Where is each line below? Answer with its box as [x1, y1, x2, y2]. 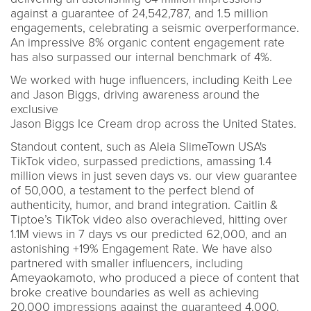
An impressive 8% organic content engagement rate [10, 35, 285, 50]
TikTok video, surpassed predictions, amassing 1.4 [10, 153, 271, 169]
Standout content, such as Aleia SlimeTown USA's [10, 139, 267, 154]
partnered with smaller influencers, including [10, 255, 243, 271]
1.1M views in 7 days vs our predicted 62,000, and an [10, 226, 287, 242]
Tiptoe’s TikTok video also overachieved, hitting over [10, 212, 287, 227]
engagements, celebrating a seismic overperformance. [10, 20, 299, 35]
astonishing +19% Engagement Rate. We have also [10, 241, 272, 256]
